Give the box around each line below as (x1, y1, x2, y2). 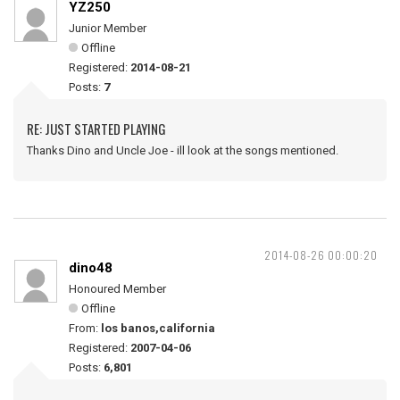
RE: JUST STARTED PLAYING (27, 119, 166, 138)
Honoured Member (69, 282, 166, 296)
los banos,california (101, 321, 215, 335)
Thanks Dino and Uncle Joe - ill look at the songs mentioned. (27, 144, 338, 157)
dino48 (69, 260, 112, 276)
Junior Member (69, 21, 146, 35)
